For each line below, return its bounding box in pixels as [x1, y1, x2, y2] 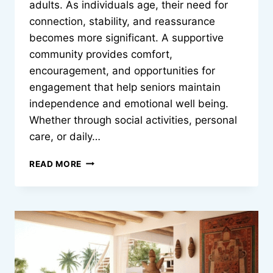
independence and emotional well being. [29, 97, 229, 110]
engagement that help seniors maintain [29, 80, 221, 93]
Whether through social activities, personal [29, 113, 237, 126]
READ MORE [29, 158, 82, 169]
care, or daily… [29, 130, 101, 143]
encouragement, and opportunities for [29, 64, 215, 77]
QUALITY [81, 219, 122, 230]
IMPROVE [81, 207, 122, 217]
